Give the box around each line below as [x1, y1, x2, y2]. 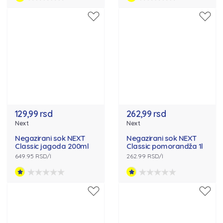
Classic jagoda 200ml [15, 141, 89, 151]
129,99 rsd [15, 108, 52, 120]
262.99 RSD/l [126, 152, 163, 160]
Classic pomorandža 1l [126, 141, 203, 151]
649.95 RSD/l [15, 152, 51, 160]
